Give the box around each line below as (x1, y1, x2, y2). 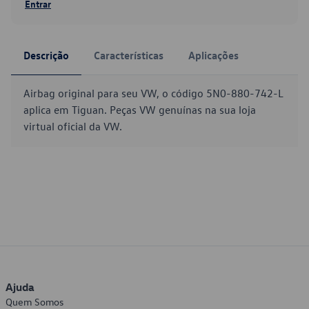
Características (94, 48, 163, 62)
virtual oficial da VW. (23, 119, 122, 133)
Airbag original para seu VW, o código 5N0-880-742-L (23, 86, 283, 100)
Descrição (23, 48, 69, 62)
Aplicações (188, 48, 239, 62)
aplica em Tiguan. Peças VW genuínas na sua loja (23, 103, 256, 117)
